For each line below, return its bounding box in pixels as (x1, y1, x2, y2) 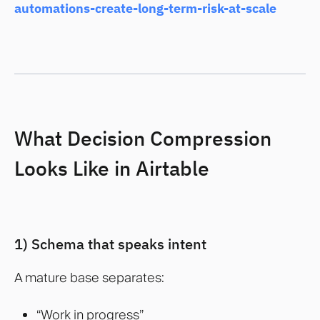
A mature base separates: (14, 269, 164, 286)
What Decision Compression (14, 124, 271, 151)
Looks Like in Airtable (14, 154, 209, 181)
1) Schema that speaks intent (14, 234, 206, 254)
